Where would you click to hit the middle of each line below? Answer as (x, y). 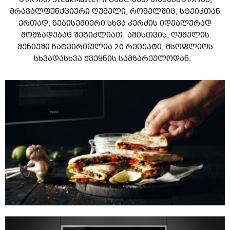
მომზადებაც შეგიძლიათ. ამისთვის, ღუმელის (115, 35)
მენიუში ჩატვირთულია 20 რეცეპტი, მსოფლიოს (115, 47)
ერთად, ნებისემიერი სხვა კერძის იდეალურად (115, 24)
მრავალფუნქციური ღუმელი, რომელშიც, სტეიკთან (115, 12)
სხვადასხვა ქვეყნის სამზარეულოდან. (115, 59)
